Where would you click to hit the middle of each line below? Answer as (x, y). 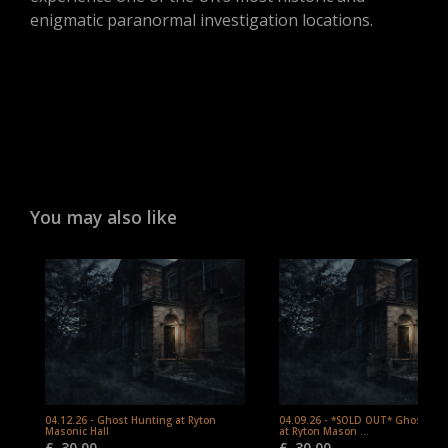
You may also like (103, 217)
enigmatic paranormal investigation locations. (201, 20)
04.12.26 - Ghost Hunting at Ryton (130, 421)
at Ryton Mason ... (324, 432)
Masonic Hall (77, 432)
